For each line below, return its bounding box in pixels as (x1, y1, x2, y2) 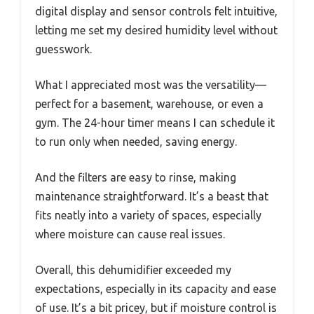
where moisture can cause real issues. (35, 228, 225, 241)
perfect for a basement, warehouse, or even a (35, 97, 264, 111)
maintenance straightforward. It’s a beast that (35, 190, 268, 203)
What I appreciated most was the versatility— (35, 78, 266, 92)
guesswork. (35, 43, 92, 56)
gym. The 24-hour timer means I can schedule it (35, 116, 275, 130)
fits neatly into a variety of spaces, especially (35, 209, 261, 222)
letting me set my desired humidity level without (35, 24, 278, 37)
